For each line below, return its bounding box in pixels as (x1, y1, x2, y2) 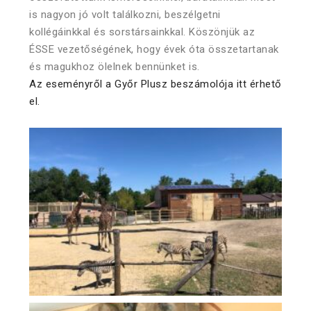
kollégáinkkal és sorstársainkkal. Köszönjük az (29, 25, 255, 38)
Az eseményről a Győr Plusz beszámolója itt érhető (29, 77, 282, 90)
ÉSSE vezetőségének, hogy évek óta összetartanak (29, 42, 279, 56)
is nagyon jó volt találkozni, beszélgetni (29, 8, 221, 21)
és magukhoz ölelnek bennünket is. (29, 60, 200, 73)
